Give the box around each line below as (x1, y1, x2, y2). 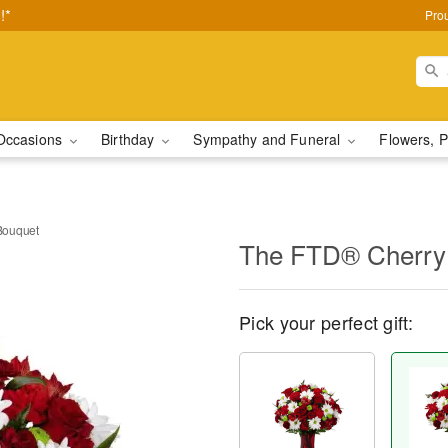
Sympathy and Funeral (193, 129, 345, 149)
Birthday (101, 129, 159, 149)
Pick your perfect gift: (239, 309, 413, 335)
